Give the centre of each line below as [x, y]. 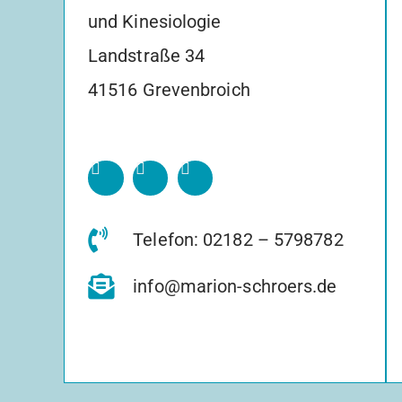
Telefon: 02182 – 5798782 [238, 240]
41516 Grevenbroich [169, 89]
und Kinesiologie [154, 21]
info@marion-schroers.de [235, 287]
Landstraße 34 [146, 55]
